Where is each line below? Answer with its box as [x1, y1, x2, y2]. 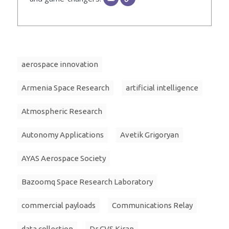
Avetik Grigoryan [120, 130, 179, 140]
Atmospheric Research [21, 107, 102, 116]
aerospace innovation [21, 60, 98, 69]
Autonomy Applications [21, 130, 104, 140]
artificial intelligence [126, 83, 198, 93]
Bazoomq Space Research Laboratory [21, 177, 153, 187]
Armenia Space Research [21, 83, 109, 93]
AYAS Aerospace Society [21, 154, 106, 163]
